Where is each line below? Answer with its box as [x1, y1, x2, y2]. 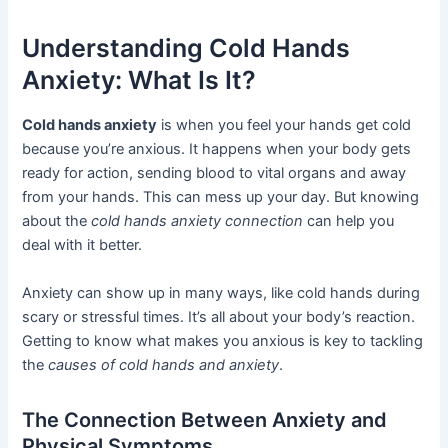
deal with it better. [22, 236, 143, 255]
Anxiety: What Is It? [22, 64, 257, 95]
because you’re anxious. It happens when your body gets [22, 140, 412, 159]
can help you [303, 212, 395, 231]
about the [22, 212, 92, 231]
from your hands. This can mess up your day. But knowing [22, 188, 420, 207]
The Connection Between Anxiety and [22, 407, 388, 432]
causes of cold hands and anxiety [48, 355, 280, 374]
